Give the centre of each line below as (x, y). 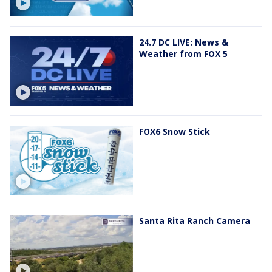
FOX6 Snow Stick (175, 131)
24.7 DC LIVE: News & (184, 42)
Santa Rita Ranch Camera (195, 221)
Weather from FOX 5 (183, 53)
